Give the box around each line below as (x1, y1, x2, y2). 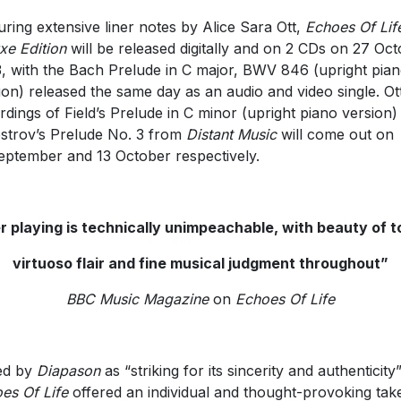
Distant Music (185, 124, 277, 143)
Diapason (36, 361, 100, 380)
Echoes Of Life (235, 289, 335, 308)
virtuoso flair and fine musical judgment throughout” (13, 253, 388, 272)
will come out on (276, 124, 394, 143)
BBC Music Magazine (66, 289, 209, 308)
